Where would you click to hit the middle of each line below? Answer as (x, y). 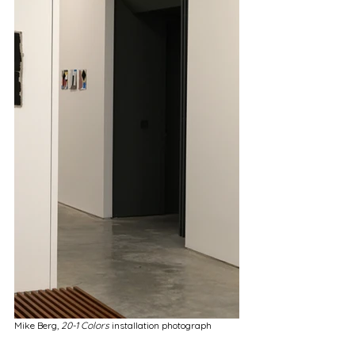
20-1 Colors (85, 325)
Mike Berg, (36, 325)
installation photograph (162, 325)
